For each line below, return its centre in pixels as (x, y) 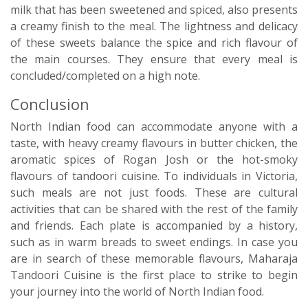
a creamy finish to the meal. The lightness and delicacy (154, 26)
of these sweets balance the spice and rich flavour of (154, 43)
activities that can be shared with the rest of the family (154, 209)
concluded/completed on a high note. (105, 76)
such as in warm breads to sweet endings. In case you (154, 242)
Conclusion (50, 104)
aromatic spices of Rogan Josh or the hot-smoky (154, 159)
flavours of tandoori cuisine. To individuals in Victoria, (154, 176)
